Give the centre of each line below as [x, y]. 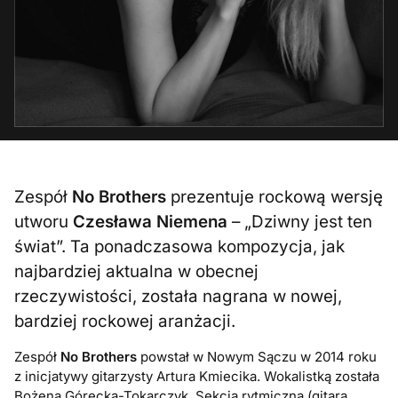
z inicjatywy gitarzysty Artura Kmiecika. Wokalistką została [197, 377]
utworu [44, 222]
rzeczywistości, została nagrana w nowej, [179, 297]
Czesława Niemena [151, 222]
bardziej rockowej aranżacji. [125, 322]
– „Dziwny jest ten [300, 222]
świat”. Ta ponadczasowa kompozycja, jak [180, 247]
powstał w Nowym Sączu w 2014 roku [257, 357]
